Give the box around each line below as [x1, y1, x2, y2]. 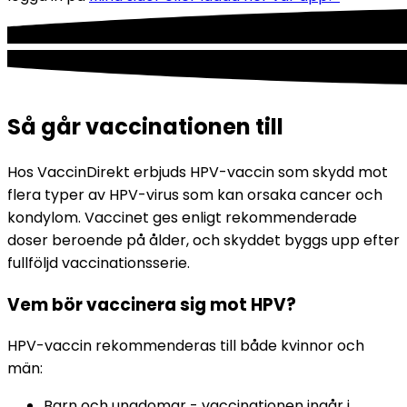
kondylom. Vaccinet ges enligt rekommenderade [7, 207, 357, 229]
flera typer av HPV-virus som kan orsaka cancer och [7, 184, 382, 206]
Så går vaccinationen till [7, 112, 283, 143]
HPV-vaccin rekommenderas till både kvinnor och [7, 335, 364, 357]
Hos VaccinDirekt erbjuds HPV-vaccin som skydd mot [7, 162, 388, 184]
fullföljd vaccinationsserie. [7, 253, 190, 274]
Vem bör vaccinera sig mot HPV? [7, 292, 296, 317]
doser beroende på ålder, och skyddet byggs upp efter [7, 230, 400, 252]
